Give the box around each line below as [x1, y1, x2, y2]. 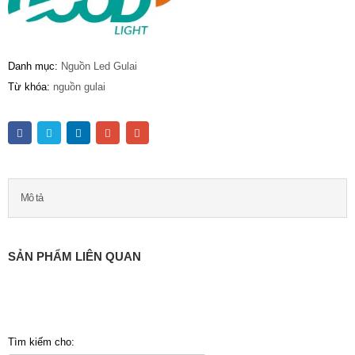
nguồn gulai [53, 81, 105, 94]
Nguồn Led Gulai [61, 59, 137, 72]
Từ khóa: [8, 81, 53, 94]
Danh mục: [8, 59, 61, 72]
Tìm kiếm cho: [8, 335, 74, 348]
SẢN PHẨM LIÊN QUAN [8, 250, 141, 264]
